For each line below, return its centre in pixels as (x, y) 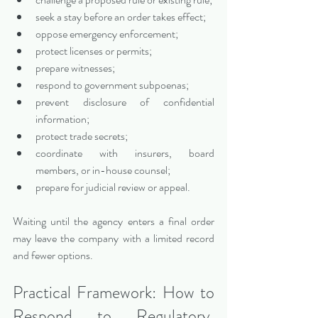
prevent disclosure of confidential (125, 102)
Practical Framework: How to (114, 293)
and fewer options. (53, 256)
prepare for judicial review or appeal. (113, 187)
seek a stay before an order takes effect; (121, 17)
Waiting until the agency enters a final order (114, 221)
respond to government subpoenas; (112, 85)
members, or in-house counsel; (103, 170)
